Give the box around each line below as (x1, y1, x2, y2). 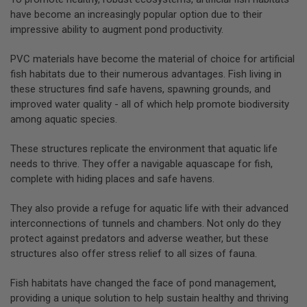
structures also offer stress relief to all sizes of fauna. (10, 247, 257, 260)
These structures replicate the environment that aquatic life (10, 142, 278, 155)
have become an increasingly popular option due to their (10, 8, 262, 21)
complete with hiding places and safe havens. (10, 172, 214, 185)
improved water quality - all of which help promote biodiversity (10, 97, 289, 110)
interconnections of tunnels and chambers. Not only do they (10, 217, 281, 230)
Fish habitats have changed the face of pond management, (10, 276, 276, 289)
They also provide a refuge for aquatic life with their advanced (10, 201, 288, 214)
